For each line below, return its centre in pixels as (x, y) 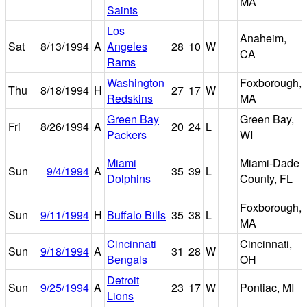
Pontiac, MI (267, 287)
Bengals (127, 259)
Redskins (130, 98)
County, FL (266, 178)
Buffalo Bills (136, 214)
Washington (136, 82)
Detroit (123, 280)
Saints (122, 10)
